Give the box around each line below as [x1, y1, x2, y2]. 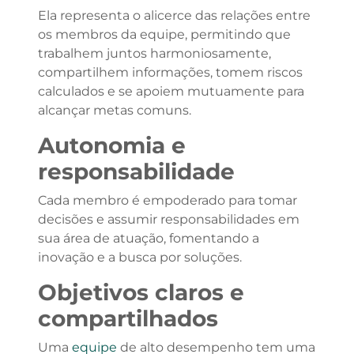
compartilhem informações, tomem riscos [37, 65, 303, 80]
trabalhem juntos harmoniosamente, [37, 46, 271, 61]
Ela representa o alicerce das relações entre [37, 8, 311, 23]
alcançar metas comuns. [37, 103, 191, 118]
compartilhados [37, 305, 218, 332]
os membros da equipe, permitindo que [37, 27, 291, 42]
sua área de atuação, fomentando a [37, 231, 259, 246]
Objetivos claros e [37, 279, 244, 306]
